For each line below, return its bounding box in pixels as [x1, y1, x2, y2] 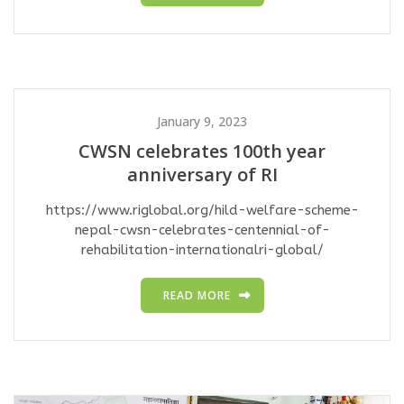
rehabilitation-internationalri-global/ [80, 242, 324, 259]
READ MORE [162, 288, 231, 304]
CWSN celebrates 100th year [78, 139, 326, 164]
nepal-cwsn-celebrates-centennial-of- [74, 222, 330, 239]
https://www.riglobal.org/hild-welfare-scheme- [45, 202, 359, 219]
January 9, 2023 [157, 113, 247, 131]
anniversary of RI [126, 162, 278, 188]
